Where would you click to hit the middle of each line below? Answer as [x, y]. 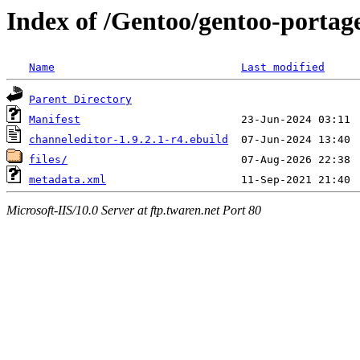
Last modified [283, 67]
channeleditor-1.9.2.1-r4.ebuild [129, 140]
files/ [48, 160]
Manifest [55, 120]
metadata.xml [67, 180]
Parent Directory [80, 100]
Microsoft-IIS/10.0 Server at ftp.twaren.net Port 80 [134, 210]
